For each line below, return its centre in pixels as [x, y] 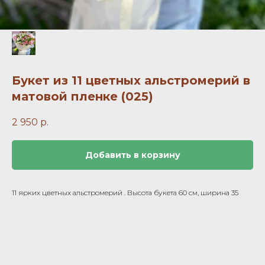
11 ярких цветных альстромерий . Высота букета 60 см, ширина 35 [125, 193]
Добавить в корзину [132, 155]
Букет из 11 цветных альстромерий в [131, 80]
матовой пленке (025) [83, 96]
